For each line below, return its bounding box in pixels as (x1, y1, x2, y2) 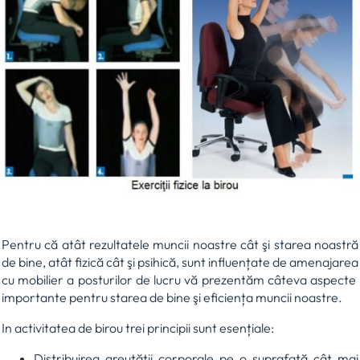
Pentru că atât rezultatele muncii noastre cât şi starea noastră (2, 235, 358, 252)
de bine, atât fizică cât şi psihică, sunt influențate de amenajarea (2, 253, 358, 270)
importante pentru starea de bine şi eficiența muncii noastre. (2, 288, 342, 305)
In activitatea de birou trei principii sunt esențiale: (2, 319, 274, 336)
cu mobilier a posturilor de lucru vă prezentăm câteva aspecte (2, 271, 358, 288)
